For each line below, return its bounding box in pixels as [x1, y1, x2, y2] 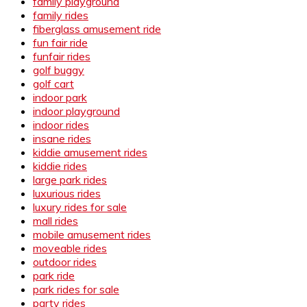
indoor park [33, 90, 87, 104]
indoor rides [33, 117, 89, 132]
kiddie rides [33, 158, 87, 173]
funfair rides [33, 49, 90, 63]
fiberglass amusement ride [33, 21, 161, 36]
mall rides [33, 213, 78, 228]
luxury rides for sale [33, 199, 127, 214]
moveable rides [33, 241, 107, 255]
